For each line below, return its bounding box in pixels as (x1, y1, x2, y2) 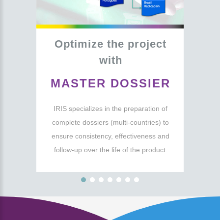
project (128, 37, 166, 50)
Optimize (55, 37, 104, 50)
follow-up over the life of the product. (54, 146, 167, 154)
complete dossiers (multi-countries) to (52, 118, 169, 127)
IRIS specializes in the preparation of (54, 105, 167, 113)
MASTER (51, 77, 106, 90)
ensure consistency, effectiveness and (52, 132, 169, 140)
